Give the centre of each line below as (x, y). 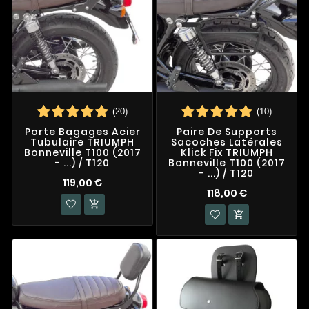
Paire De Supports (227, 132)
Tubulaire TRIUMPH (82, 142)
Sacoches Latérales (227, 142)
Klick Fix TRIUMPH (227, 152)
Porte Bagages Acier (82, 132)
